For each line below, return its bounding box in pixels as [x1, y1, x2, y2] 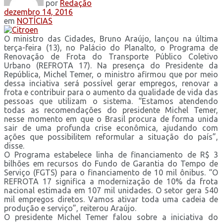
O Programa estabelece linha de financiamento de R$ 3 [4, 150, 218, 159]
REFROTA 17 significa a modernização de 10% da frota [4, 176, 218, 186]
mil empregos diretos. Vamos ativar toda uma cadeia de [4, 194, 218, 204]
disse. [4, 141, 26, 150]
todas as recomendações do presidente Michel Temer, [4, 105, 218, 114]
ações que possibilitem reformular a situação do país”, [4, 132, 218, 141]
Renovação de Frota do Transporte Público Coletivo [4, 52, 218, 61]
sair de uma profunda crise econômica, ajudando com [4, 123, 218, 132]
